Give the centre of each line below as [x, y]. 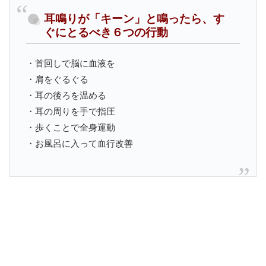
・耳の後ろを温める [66, 96]
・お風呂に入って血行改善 [80, 144]
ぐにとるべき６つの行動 [106, 32]
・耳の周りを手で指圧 [71, 112]
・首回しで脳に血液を [71, 64]
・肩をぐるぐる [57, 80]
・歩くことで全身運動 [71, 128]
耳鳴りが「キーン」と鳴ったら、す [134, 18]
